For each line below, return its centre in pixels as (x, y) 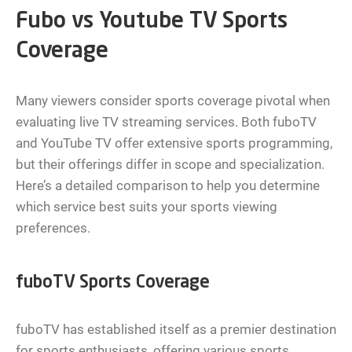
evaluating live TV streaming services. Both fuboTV (166, 122)
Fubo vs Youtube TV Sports (152, 22)
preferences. (53, 228)
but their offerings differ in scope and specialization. (170, 165)
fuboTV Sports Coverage (113, 283)
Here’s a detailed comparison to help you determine (168, 186)
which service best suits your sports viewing (147, 207)
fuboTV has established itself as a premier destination (176, 330)
